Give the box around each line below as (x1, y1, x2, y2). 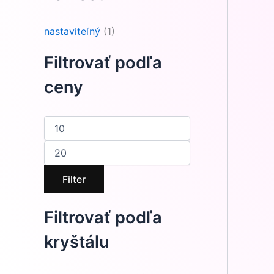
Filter (62, 172, 86, 185)
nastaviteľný (44, 24, 100, 37)
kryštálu (44, 231, 109, 252)
